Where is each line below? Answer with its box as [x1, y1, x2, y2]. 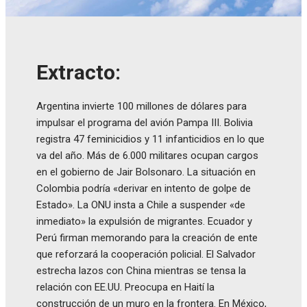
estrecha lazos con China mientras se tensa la [36, 264, 246, 277]
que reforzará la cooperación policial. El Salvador [36, 247, 256, 260]
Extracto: [36, 60, 121, 84]
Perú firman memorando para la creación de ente [36, 231, 258, 244]
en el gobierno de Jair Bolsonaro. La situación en [36, 165, 256, 178]
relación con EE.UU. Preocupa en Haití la [36, 280, 214, 293]
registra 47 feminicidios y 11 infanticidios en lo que [36, 132, 265, 145]
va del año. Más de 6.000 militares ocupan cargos [36, 149, 258, 162]
